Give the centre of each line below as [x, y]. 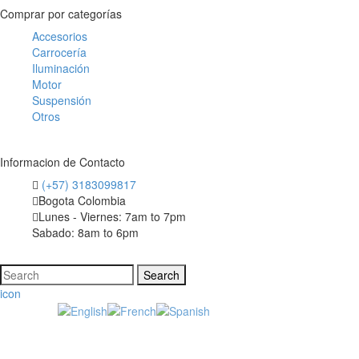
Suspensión [62, 100]
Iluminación [61, 68]
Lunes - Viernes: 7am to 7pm [112, 216]
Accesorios [60, 36]
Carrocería [59, 52]
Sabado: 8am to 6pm [85, 232]
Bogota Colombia [82, 200]
